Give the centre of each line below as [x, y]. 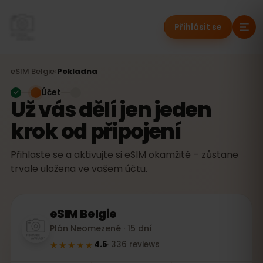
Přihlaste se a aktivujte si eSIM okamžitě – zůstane [124, 155]
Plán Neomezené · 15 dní [101, 228]
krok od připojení [96, 131]
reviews [145, 245]
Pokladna [77, 71]
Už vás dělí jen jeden [111, 109]
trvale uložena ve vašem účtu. [79, 169]
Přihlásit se [198, 27]
